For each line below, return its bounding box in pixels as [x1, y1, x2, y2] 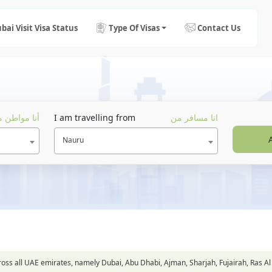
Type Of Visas [109, 22, 160, 33]
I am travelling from [53, 112, 135, 124]
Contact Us [197, 22, 241, 33]
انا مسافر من [171, 112, 219, 124]
